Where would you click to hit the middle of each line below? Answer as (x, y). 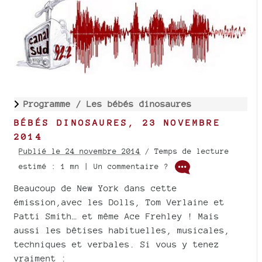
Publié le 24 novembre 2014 (80, 151)
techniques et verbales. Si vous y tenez (117, 244)
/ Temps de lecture (185, 151)
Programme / (55, 104)
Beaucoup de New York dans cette (96, 188)
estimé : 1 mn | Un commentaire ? (96, 166)
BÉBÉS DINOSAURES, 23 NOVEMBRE (118, 122)
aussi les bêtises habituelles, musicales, (122, 230)
